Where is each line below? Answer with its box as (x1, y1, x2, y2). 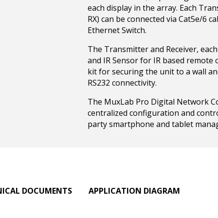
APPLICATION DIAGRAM (89, 185, 180, 196)
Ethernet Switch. (88, 25, 146, 36)
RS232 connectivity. (88, 77, 157, 88)
